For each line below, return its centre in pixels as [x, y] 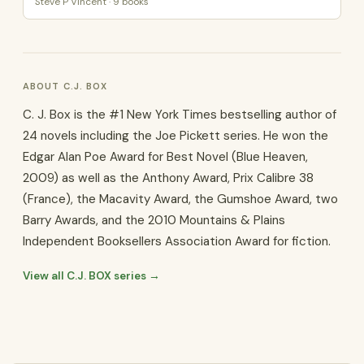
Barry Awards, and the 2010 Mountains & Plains [154, 220]
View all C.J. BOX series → [91, 276]
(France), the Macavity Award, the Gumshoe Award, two [180, 199]
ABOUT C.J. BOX [65, 86]
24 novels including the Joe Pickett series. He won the [175, 136]
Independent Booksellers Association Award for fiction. [177, 241]
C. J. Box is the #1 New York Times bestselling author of [180, 115]
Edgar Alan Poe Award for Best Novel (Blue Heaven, [165, 157]
